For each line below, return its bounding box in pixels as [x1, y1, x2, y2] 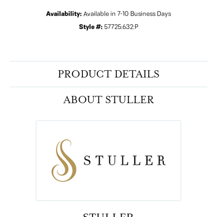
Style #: [78, 22, 103, 32]
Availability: [46, 9, 82, 19]
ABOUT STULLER [63, 93, 154, 106]
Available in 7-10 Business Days [83, 9, 171, 19]
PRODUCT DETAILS [58, 67, 159, 80]
